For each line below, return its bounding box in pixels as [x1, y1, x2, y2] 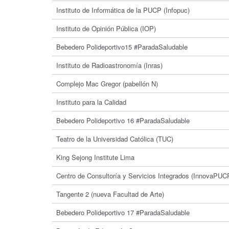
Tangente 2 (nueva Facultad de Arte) [56, 189, 164, 199]
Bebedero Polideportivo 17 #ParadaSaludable [56, 208, 190, 217]
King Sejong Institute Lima [56, 152, 134, 162]
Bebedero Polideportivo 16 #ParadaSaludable [56, 116, 190, 125]
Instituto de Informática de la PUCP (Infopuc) [56, 5, 190, 15]
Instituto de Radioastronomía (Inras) [56, 60, 163, 70]
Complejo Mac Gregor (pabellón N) [56, 79, 158, 88]
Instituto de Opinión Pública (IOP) [56, 24, 156, 33]
